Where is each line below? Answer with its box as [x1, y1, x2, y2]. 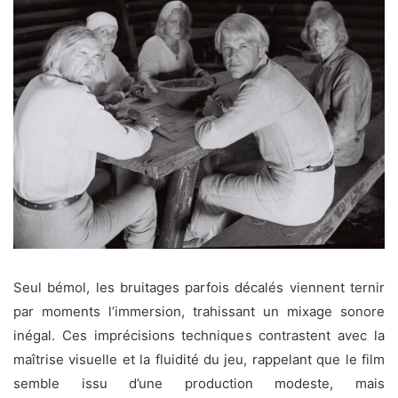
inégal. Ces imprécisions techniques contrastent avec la [13, 326, 385, 344]
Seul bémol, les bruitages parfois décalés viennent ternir [13, 278, 385, 296]
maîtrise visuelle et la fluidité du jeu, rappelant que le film [13, 350, 385, 368]
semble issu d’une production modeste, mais [13, 374, 385, 392]
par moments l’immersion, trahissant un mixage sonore [13, 302, 385, 320]
